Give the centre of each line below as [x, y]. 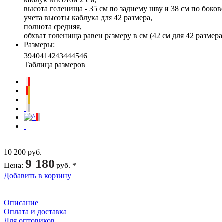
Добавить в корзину [38, 175]
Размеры [38, 44]
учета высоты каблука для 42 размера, [88, 17]
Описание [21, 202]
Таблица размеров [55, 64]
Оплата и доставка [35, 211]
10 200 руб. [23, 152]
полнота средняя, [53, 26]
